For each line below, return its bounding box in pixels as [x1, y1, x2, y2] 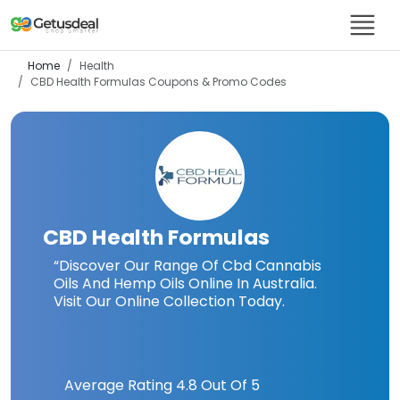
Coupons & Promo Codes [146, 74, 287, 89]
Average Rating [61, 375, 176, 396]
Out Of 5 [197, 375, 260, 396]
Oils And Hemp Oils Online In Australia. [54, 273, 317, 294]
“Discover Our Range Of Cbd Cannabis [54, 255, 321, 276]
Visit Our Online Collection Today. [54, 291, 285, 312]
